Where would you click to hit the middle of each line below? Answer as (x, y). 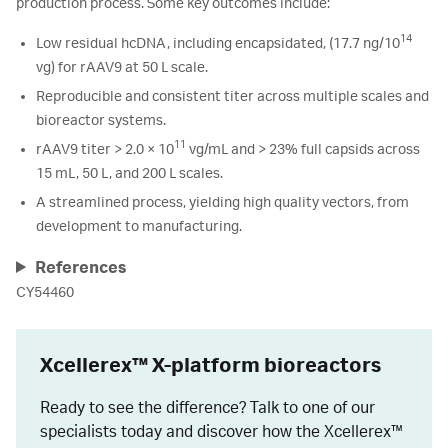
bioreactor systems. (101, 121)
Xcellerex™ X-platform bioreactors (210, 366)
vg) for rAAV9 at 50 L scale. (122, 68)
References (81, 268)
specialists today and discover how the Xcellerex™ (221, 432)
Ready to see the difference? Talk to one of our (207, 408)
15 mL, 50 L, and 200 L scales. (129, 174)
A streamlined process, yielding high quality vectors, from (222, 203)
